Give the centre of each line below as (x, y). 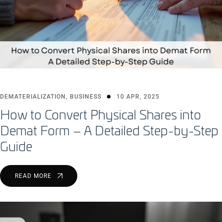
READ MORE (34, 176)
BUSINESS (86, 97)
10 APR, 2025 (138, 97)
